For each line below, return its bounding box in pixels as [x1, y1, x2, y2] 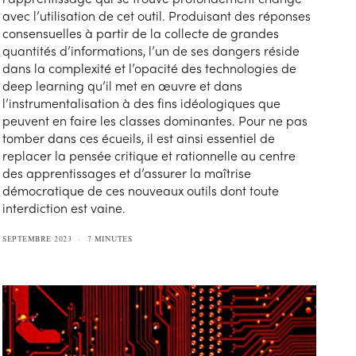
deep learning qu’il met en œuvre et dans [2, 76, 243, 95]
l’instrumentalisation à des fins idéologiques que [2, 94, 281, 113]
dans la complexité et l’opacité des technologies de [2, 59, 297, 78]
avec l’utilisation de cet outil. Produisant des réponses [2, 6, 311, 25]
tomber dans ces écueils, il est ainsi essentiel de [2, 129, 276, 148]
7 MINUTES [87, 234, 133, 245]
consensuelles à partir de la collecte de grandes [2, 24, 280, 43]
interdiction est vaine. [2, 199, 126, 218]
